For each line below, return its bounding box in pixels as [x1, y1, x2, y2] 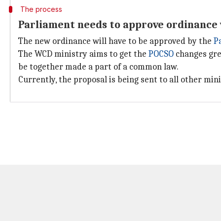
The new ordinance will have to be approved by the [18, 36, 214, 46]
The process [20, 5, 62, 13]
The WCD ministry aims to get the [18, 49, 148, 59]
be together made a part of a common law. [18, 62, 179, 72]
